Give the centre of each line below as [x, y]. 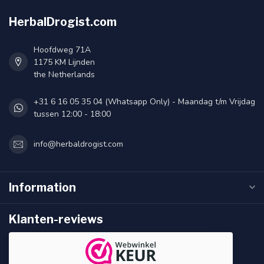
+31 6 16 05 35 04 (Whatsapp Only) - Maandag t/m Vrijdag [144, 101]
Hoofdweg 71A [62, 49]
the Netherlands [64, 74]
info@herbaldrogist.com [78, 144]
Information [42, 187]
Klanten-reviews [56, 219]
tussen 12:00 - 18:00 [72, 114]
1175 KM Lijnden [64, 62]
